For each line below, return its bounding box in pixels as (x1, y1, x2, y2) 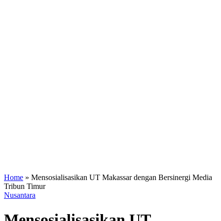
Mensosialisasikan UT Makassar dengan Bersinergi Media (31, 173, 212, 182)
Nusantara (4, 190, 36, 199)
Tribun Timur (4, 182, 45, 190)
